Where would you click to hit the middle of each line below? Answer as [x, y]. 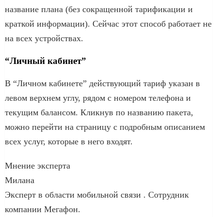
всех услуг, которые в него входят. [69, 141]
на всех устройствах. [44, 38]
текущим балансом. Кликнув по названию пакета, [99, 112]
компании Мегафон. [43, 209]
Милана [20, 180]
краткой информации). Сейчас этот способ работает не [108, 23]
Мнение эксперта [38, 165]
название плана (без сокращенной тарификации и [99, 9]
